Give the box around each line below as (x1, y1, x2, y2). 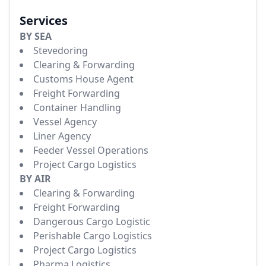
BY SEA (20, 30, 52, 43)
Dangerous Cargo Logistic (33, 215, 150, 229)
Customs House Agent (33, 72, 134, 86)
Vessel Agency (33, 115, 97, 129)
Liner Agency (33, 129, 91, 143)
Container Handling (33, 101, 121, 115)
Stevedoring (33, 44, 88, 58)
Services (20, 12, 68, 29)
